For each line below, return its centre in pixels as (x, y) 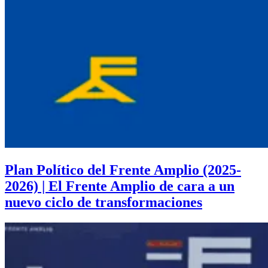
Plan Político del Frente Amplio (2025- (123, 170)
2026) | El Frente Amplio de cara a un (120, 186)
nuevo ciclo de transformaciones (103, 202)
